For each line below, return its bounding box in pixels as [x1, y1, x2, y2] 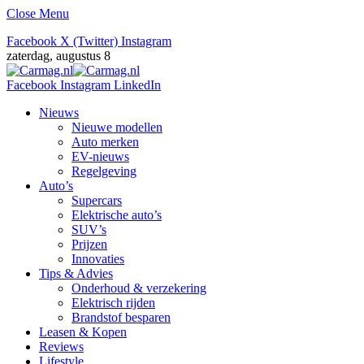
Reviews [39, 340, 84, 353]
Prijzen [71, 237, 107, 251]
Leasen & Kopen [39, 325, 127, 339]
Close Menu [6, 6, 69, 20]
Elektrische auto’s [71, 208, 162, 222]
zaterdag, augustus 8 [6, 49, 110, 63]
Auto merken [71, 135, 139, 149]
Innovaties [71, 252, 124, 266]
